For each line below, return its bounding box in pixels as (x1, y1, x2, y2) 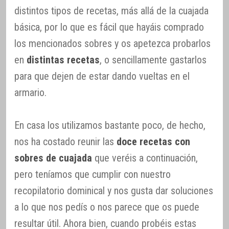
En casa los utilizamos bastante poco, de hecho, (14, 119, 205, 132)
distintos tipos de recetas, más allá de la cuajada (14, 5, 209, 17)
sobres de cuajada (14, 152, 92, 165)
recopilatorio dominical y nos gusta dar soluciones (14, 185, 213, 197)
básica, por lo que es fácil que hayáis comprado (14, 21, 204, 34)
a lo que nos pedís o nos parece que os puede (14, 201, 199, 214)
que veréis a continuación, (92, 152, 198, 165)
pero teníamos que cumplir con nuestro (14, 168, 171, 181)
